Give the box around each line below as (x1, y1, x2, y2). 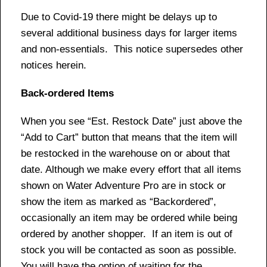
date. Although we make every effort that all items (21, 163, 241, 175)
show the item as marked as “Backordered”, (21, 195, 216, 207)
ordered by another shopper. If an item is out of (21, 228, 232, 240)
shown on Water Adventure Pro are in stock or (21, 179, 226, 191)
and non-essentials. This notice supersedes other (21, 43, 243, 55)
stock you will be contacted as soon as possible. (21, 244, 237, 256)
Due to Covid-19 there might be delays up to (21, 11, 217, 23)
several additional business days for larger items (21, 27, 237, 39)
